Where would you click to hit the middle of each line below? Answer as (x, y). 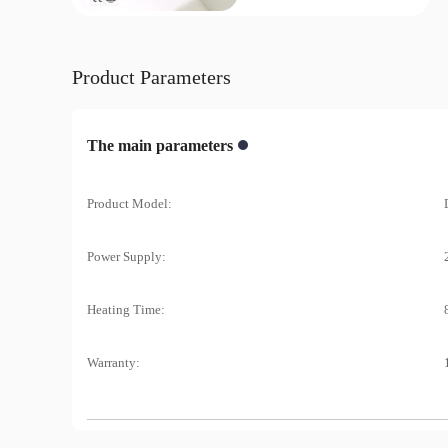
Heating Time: (126, 309)
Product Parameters (151, 76)
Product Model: (129, 203)
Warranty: (113, 362)
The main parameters (160, 145)
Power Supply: (126, 256)
